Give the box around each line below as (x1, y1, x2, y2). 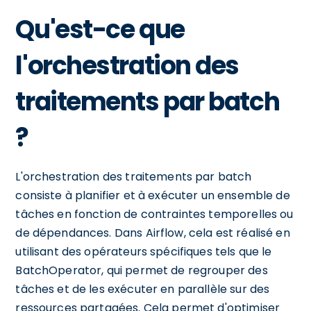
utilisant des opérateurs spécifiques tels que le (15, 243, 272, 260)
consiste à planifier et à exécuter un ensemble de (15, 187, 290, 203)
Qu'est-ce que (15, 11, 185, 47)
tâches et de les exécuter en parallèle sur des (15, 280, 270, 297)
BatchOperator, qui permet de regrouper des (15, 262, 268, 278)
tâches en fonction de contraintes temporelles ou (15, 205, 294, 222)
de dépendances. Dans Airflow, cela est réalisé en (15, 224, 290, 241)
